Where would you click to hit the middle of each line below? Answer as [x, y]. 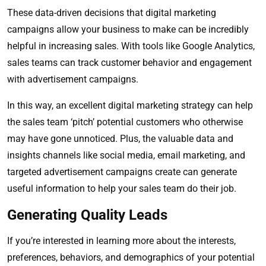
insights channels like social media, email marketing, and [126, 156]
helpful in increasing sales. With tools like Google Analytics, [131, 46]
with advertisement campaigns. [74, 80]
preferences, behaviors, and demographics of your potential [131, 258]
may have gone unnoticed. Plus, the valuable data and [120, 139]
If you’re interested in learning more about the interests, [121, 241]
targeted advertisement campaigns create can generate [122, 172]
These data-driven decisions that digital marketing [112, 13]
